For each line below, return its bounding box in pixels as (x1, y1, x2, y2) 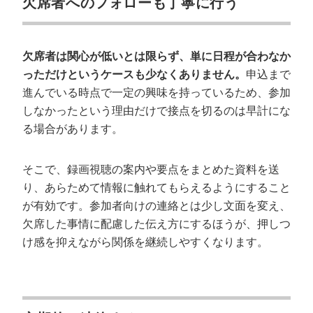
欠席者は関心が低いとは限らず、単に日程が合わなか (22, 50, 291, 62)
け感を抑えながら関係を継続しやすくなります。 (22, 236, 268, 248)
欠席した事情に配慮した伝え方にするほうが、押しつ (22, 218, 291, 230)
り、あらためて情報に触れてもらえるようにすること (22, 182, 291, 194)
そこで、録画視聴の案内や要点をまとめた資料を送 (22, 163, 279, 175)
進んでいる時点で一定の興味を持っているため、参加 (22, 87, 291, 99)
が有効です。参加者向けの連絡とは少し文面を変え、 (22, 200, 291, 212)
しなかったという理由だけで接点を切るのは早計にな (22, 105, 291, 117)
